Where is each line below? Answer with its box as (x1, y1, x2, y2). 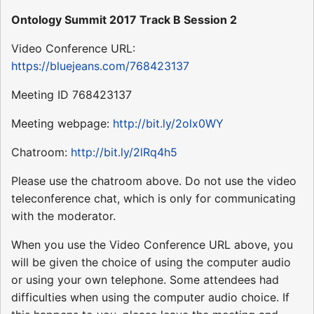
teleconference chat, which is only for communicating (11, 191, 296, 205)
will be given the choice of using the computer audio (11, 254, 291, 269)
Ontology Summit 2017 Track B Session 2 (11, 12, 237, 27)
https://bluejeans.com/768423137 (11, 58, 189, 73)
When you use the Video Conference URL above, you (11, 237, 293, 252)
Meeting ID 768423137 (11, 87, 132, 102)
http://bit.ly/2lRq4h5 (71, 144, 177, 159)
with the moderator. (11, 208, 116, 223)
